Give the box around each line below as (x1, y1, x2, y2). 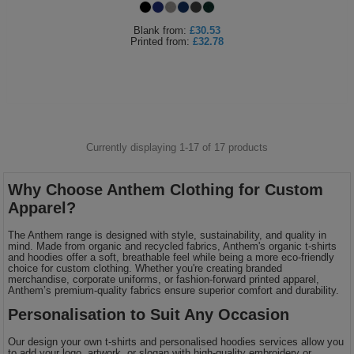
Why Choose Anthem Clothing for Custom (8, 180, 324, 198)
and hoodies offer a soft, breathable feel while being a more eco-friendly (8, 250, 335, 263)
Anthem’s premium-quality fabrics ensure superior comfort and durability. (8, 284, 340, 296)
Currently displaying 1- (86, 141, 188, 153)
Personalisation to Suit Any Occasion (8, 305, 290, 323)
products (225, 141, 268, 153)
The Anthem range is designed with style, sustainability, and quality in (8, 228, 327, 241)
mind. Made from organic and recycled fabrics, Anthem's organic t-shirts (8, 239, 337, 252)
